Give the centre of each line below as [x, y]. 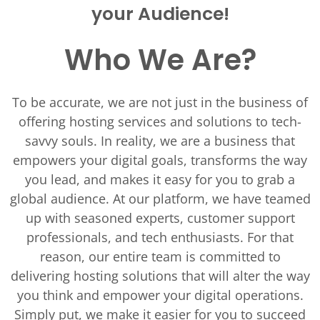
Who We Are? [160, 60]
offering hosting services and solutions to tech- [160, 121]
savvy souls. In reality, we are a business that [160, 141]
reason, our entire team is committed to [160, 256]
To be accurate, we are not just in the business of [160, 102]
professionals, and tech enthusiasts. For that [160, 237]
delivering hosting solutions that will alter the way [160, 276]
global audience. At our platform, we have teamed [160, 199]
